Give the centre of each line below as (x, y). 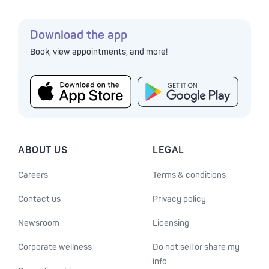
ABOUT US (43, 150)
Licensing (171, 223)
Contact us (39, 199)
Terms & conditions (189, 175)
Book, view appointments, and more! (99, 52)
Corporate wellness (55, 247)
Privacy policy (179, 199)
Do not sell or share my (196, 247)
